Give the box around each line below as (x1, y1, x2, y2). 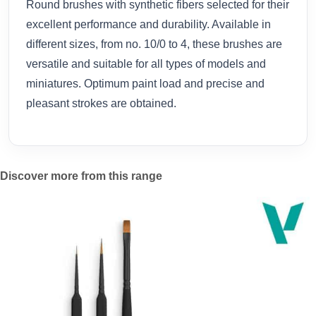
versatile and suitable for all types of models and (26, 57, 266, 70)
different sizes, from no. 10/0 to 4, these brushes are (26, 37, 282, 50)
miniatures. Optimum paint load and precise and (26, 77, 265, 90)
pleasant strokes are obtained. (26, 97, 176, 109)
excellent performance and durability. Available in (26, 18, 271, 30)
